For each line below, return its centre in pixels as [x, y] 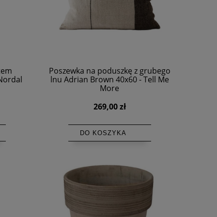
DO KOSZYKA [103, 133]
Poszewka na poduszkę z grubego [109, 71]
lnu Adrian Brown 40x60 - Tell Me [109, 80]
